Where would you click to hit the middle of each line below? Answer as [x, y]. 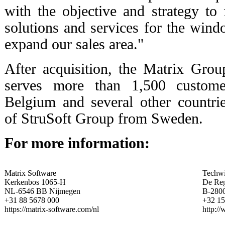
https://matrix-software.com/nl [52, 209]
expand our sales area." [74, 44]
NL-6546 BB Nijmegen [42, 191]
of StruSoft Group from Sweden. [104, 118]
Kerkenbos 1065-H [35, 182]
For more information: [77, 143]
